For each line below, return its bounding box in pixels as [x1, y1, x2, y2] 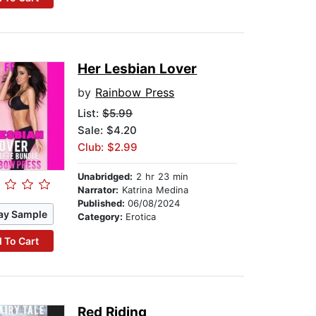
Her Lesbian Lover [78, 61, 197, 78]
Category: [78, 211, 126, 223]
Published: [78, 197, 128, 209]
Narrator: [78, 184, 119, 196]
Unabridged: [78, 171, 133, 183]
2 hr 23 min [133, 171, 189, 183]
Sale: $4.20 [78, 123, 138, 138]
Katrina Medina [119, 184, 189, 196]
